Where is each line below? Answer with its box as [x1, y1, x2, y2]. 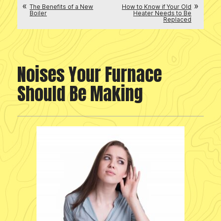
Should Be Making [17, 80, 143, 108]
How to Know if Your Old [122, 3, 191, 11]
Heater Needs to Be [133, 9, 191, 17]
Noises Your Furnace [17, 61, 162, 88]
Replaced [163, 16, 191, 24]
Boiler [30, 9, 47, 17]
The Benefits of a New [30, 3, 93, 11]
